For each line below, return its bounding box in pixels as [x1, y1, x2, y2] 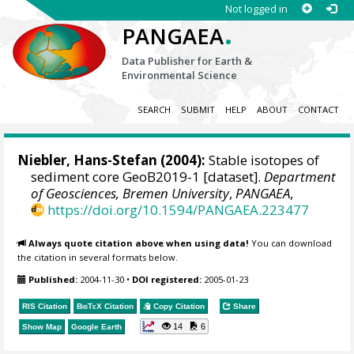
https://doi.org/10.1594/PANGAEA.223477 [47, 201, 310, 220]
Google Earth [71, 322, 122, 331]
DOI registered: [132, 273, 202, 286]
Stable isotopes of [205, 151, 320, 170]
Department [264, 168, 337, 186]
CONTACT [297, 104, 339, 116]
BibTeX [77, 301, 103, 311]
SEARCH [137, 104, 171, 116]
